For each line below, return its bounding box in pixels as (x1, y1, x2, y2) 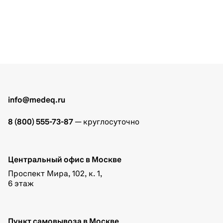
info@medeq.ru (8, 96, 65, 105)
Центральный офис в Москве (8, 156, 121, 164)
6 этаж (8, 180, 34, 188)
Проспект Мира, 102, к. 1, (8, 170, 103, 178)
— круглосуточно (73, 118, 139, 126)
